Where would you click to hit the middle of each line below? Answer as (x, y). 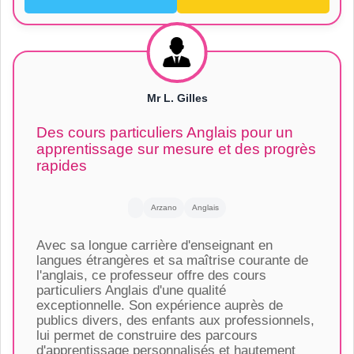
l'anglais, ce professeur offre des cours (151, 275)
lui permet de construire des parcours (147, 335)
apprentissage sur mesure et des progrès (176, 149)
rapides (61, 166)
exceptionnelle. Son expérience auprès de (159, 305)
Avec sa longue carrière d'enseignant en (154, 245)
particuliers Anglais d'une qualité (131, 290)
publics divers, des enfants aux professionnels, (175, 320)
